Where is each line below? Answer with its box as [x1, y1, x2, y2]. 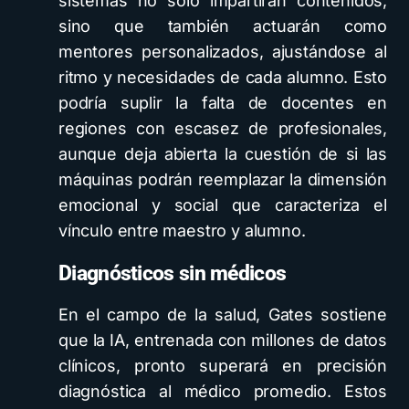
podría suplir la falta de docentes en [58, 93, 387, 112]
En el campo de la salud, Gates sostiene [58, 305, 387, 324]
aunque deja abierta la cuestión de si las [58, 144, 387, 163]
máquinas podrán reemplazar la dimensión [58, 170, 387, 189]
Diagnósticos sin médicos [58, 260, 287, 286]
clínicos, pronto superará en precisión [58, 356, 387, 375]
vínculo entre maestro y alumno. [58, 221, 306, 240]
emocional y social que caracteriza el [58, 195, 387, 215]
